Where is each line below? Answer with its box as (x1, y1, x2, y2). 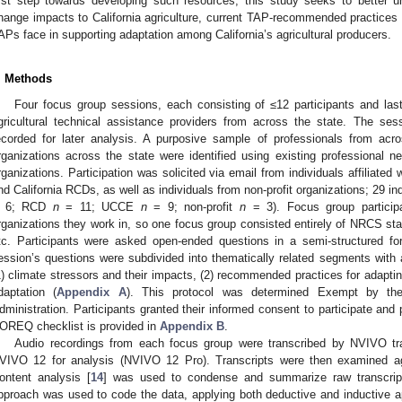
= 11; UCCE (58, 199, 141, 214)
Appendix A (57, 284, 127, 299)
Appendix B (160, 319, 224, 333)
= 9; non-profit (146, 199, 240, 214)
